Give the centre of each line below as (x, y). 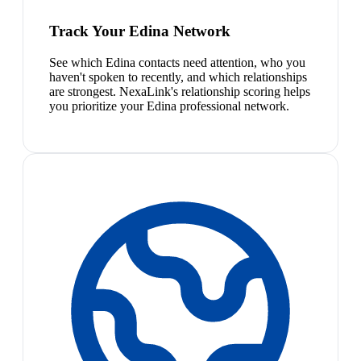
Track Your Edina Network (140, 31)
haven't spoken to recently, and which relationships (178, 77)
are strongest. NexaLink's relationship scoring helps (180, 91)
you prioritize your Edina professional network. (169, 106)
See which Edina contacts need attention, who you (177, 62)
